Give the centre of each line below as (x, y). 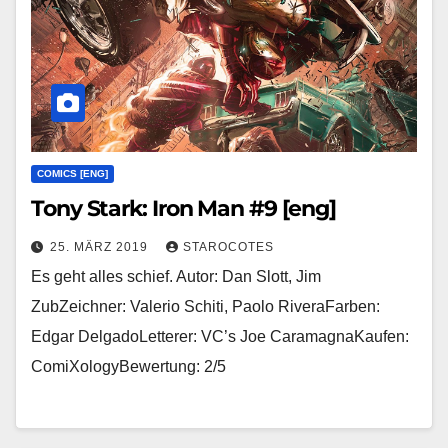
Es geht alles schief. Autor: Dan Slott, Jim (176, 277)
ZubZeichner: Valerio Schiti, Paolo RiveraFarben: (205, 307)
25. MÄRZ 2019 (101, 247)
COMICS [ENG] (72, 174)
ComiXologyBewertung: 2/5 (128, 367)
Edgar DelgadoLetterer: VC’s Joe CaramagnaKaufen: (220, 337)
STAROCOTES (228, 247)
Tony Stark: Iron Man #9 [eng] (184, 209)
